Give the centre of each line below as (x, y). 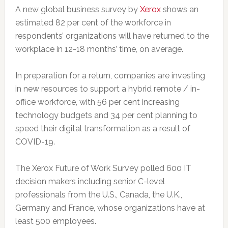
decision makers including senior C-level (90, 181)
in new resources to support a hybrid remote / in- (107, 89)
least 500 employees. (55, 221)
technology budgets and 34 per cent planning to (106, 115)
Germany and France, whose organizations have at (110, 208)
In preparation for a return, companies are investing (110, 75)
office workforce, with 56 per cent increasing (97, 102)
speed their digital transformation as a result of (103, 128)
